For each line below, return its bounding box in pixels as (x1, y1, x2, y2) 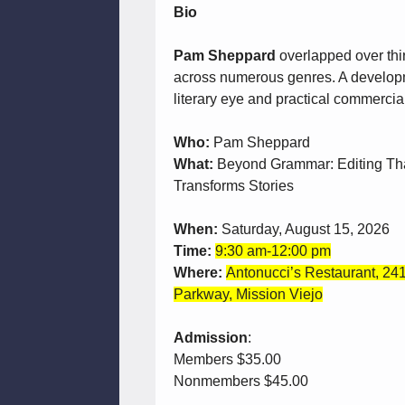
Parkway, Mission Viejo (174, 287, 323, 303)
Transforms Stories (174, 178, 294, 194)
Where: (174, 265, 226, 281)
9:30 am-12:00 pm (215, 243, 331, 259)
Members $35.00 (174, 352, 281, 368)
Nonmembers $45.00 (174, 373, 308, 390)
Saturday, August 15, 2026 (221, 221, 390, 238)
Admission (174, 330, 248, 346)
